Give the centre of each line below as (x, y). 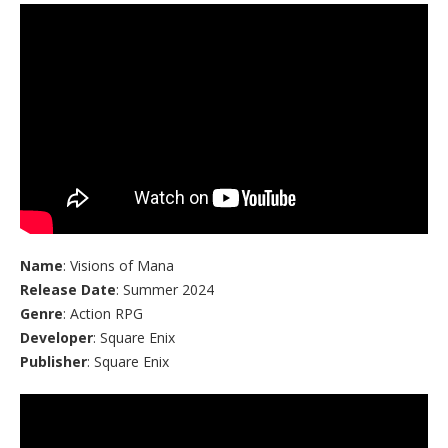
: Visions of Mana (118, 265)
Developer (56, 337)
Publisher (53, 361)
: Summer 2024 (165, 289)
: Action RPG (103, 313)
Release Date (68, 289)
